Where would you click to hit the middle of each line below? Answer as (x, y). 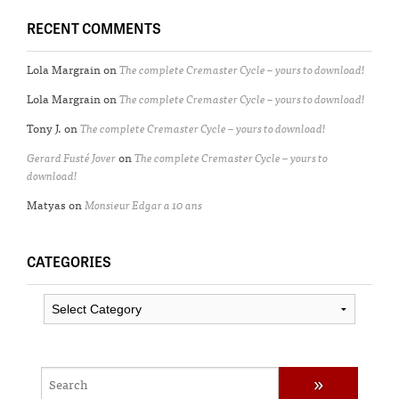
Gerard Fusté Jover (71, 157)
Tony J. (44, 127)
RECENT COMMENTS (94, 28)
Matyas (46, 204)
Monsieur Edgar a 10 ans (143, 204)
